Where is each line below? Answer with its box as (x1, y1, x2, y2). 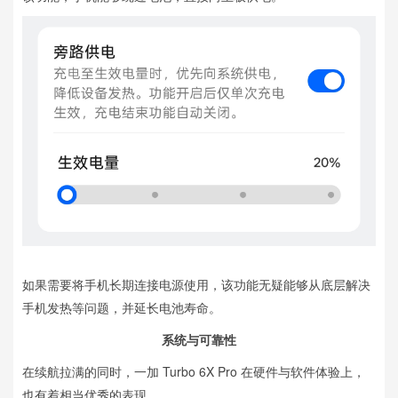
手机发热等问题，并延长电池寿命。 (22, 298, 221, 317)
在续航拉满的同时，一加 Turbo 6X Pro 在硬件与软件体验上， (22, 362, 365, 381)
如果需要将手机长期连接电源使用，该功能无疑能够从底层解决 (22, 275, 370, 294)
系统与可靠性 (162, 330, 236, 349)
